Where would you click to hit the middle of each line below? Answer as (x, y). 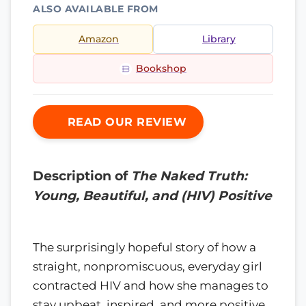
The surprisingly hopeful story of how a (144, 247)
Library (219, 39)
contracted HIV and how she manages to (151, 285)
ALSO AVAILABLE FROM (96, 9)
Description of (82, 176)
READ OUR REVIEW (125, 122)
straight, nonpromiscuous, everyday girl (148, 266)
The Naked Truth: (189, 176)
